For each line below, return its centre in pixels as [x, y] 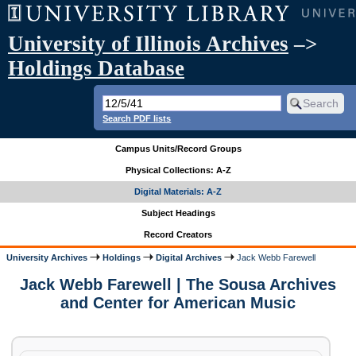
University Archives [47, 257]
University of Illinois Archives [148, 44]
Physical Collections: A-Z [178, 170]
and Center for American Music [178, 303]
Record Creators [178, 235]
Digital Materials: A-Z [178, 192]
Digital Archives [189, 257]
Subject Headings [178, 213]
